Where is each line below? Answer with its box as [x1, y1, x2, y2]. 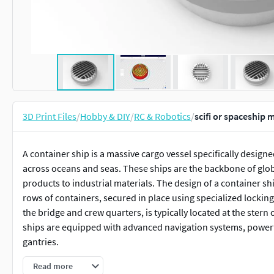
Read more [33, 261, 73, 272]
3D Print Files [23, 110, 76, 122]
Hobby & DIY [80, 110, 130, 122]
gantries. [23, 235, 59, 248]
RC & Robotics [134, 110, 191, 122]
